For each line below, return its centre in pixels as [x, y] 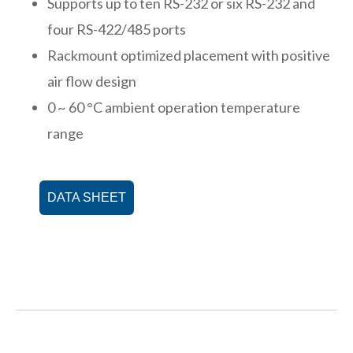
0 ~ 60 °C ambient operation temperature [174, 107]
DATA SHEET [87, 197]
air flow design [92, 81]
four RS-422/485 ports [117, 29]
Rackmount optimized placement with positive [189, 55]
